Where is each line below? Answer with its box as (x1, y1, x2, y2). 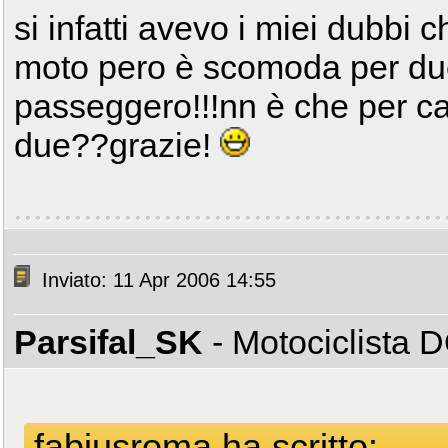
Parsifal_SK (14, 323, 203, 361)
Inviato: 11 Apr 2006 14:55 (36, 269, 276, 292)
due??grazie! (14, 126, 220, 164)
